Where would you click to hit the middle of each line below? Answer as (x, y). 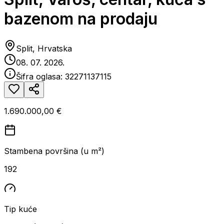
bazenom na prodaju (81, 19)
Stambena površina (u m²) (54, 151)
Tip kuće (20, 209)
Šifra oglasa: (40, 76)
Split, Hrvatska (44, 48)
